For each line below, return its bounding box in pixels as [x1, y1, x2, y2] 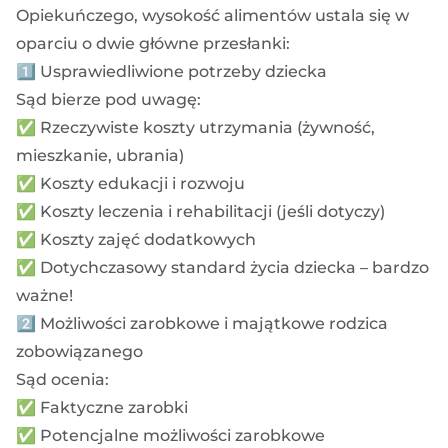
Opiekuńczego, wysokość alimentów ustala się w [16, 5, 409, 25]
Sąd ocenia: [16, 369, 109, 389]
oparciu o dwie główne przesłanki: [16, 33, 290, 53]
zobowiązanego [16, 341, 143, 361]
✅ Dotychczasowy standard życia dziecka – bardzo [16, 257, 429, 277]
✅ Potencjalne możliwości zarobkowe [16, 425, 325, 445]
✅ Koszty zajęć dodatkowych [16, 229, 256, 249]
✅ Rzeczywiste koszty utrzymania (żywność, [16, 117, 375, 137]
